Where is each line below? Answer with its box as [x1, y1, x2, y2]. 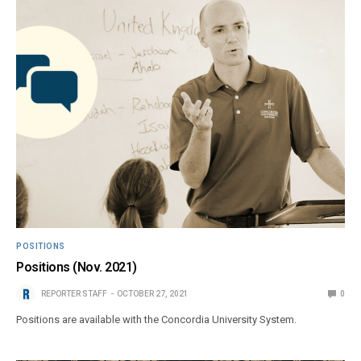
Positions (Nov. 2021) [16, 259, 137, 276]
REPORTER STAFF [41, 289, 107, 299]
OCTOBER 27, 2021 [117, 289, 189, 299]
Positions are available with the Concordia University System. [16, 313, 297, 326]
